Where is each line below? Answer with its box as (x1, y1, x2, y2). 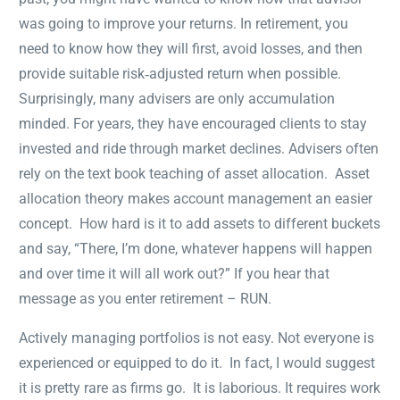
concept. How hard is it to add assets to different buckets (19, 214, 381, 232)
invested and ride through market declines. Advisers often (19, 139, 379, 157)
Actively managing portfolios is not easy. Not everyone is (19, 329, 375, 346)
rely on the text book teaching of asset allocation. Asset (19, 164, 371, 182)
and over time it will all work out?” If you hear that (19, 264, 330, 282)
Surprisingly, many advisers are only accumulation (19, 89, 336, 107)
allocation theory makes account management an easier (19, 189, 373, 207)
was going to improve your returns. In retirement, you (19, 14, 349, 32)
